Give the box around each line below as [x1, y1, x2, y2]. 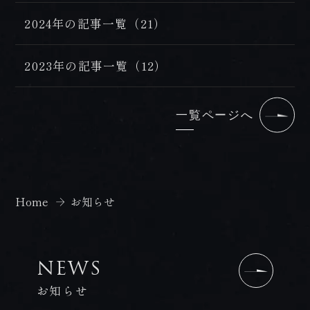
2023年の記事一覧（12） [24, 57, 167, 75]
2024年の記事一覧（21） [24, 15, 167, 33]
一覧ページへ [176, 107, 254, 123]
